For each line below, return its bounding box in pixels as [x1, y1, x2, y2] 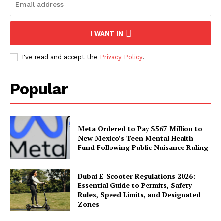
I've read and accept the [22, 53, 100, 61]
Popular [10, 79, 68, 99]
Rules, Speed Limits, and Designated [78, 189, 201, 199]
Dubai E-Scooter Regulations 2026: [78, 171, 196, 181]
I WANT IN [90, 30, 123, 37]
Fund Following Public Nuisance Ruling [78, 142, 209, 152]
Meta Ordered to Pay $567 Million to [78, 123, 203, 133]
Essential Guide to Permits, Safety [78, 180, 192, 190]
